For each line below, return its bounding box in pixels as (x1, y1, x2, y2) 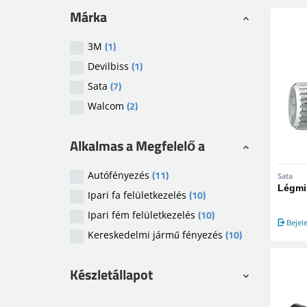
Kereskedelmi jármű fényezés (88, 228, 225, 241)
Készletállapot (70, 264, 153, 285)
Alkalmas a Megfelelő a (70, 135, 205, 156)
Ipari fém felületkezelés (88, 208, 198, 221)
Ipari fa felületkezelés (88, 188, 189, 201)
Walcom (88, 99, 127, 112)
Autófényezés (88, 169, 152, 182)
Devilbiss (88, 60, 132, 73)
